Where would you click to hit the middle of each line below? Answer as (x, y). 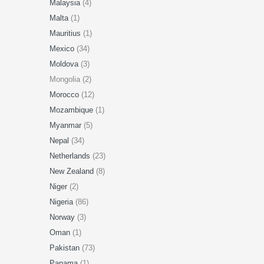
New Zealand (72, 171)
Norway (63, 217)
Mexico (63, 49)
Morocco (65, 95)
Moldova (65, 64)
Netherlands (71, 156)
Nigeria (62, 202)
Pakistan (65, 248)
